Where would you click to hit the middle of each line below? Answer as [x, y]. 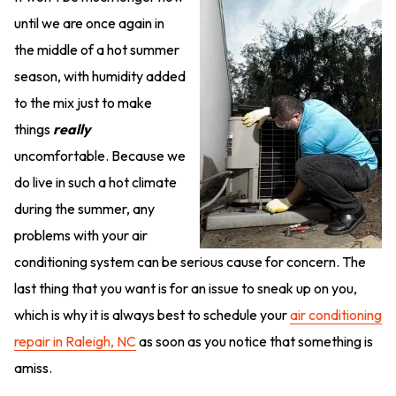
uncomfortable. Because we [100, 156]
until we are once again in [89, 23]
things [34, 129]
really [72, 129]
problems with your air [81, 235]
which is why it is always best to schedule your [152, 315]
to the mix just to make [83, 103]
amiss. [33, 368]
